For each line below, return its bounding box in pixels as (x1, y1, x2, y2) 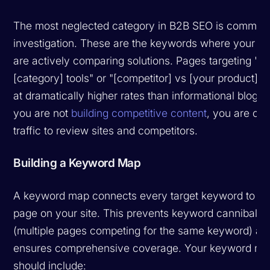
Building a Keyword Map (13, 155, 141, 170)
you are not (13, 106, 72, 119)
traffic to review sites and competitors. (13, 124, 198, 137)
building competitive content (71, 106, 207, 119)
